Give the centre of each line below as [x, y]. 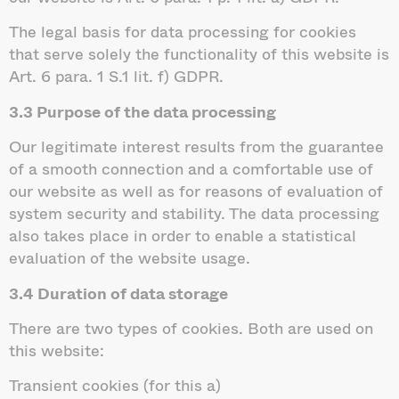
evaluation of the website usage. [130, 258]
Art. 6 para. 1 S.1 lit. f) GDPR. [116, 76]
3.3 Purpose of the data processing [142, 111]
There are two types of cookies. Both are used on [191, 328]
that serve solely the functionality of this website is [199, 54]
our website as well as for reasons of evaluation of [196, 191]
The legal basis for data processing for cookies [183, 32]
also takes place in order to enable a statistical [183, 236]
